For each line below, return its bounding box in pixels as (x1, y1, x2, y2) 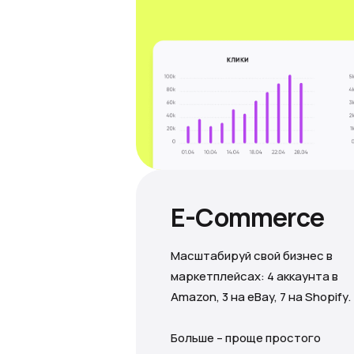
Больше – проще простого (171, 329, 321, 346)
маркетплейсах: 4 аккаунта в (171, 267, 338, 284)
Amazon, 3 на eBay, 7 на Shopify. (171, 288, 351, 305)
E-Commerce (171, 199, 324, 235)
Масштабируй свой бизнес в (171, 247, 333, 264)
